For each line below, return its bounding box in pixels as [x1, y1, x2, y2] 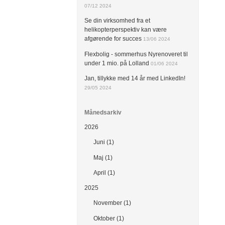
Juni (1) [93, 139, 114, 146]
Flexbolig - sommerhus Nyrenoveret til [84, 50, 188, 58]
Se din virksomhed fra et [84, 17, 151, 25]
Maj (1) [93, 154, 113, 161]
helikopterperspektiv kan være [84, 26, 167, 34]
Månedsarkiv [84, 108, 122, 116]
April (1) [93, 169, 115, 176]
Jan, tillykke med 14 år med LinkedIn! [84, 74, 186, 82]
